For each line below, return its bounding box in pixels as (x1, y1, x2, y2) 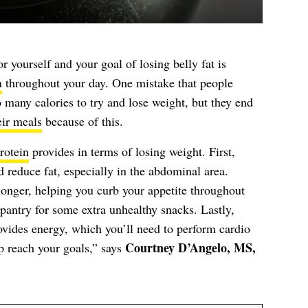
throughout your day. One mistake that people (1, 74, 233, 91)
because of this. (41, 113, 123, 129)
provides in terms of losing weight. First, (28, 143, 235, 159)
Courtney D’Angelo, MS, (124, 239, 256, 256)
